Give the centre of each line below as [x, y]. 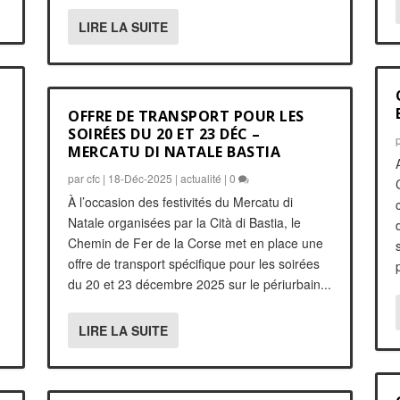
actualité [201, 178]
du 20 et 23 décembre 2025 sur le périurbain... [200, 283]
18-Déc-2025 [141, 178]
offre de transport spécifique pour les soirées [194, 263]
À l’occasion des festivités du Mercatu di [181, 201]
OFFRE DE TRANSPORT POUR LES [186, 116]
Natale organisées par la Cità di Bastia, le [185, 222]
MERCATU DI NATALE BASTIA [175, 151]
